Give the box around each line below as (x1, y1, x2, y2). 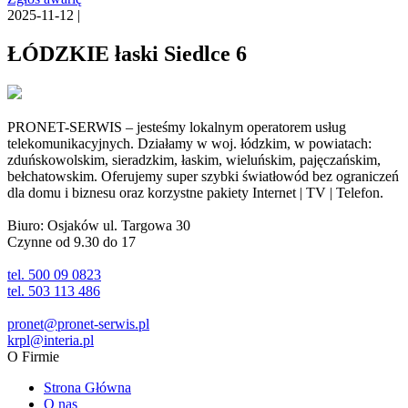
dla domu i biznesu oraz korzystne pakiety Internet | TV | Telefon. (7, 184, 383, 200)
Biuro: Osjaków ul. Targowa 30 (7, 217, 190, 233)
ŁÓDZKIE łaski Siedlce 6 (7, 41, 247, 66)
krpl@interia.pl (7, 331, 94, 348)
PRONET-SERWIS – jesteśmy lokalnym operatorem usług (7, 118, 346, 135)
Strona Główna (44, 379, 131, 395)
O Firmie (7, 348, 59, 364)
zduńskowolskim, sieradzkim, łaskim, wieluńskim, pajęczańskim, (7, 151, 381, 168)
